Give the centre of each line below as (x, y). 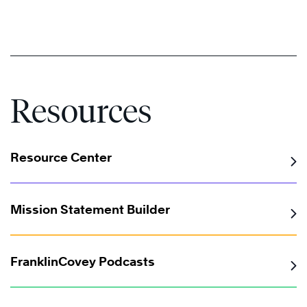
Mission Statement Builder (90, 210)
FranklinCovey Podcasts (83, 262)
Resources (81, 111)
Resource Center (61, 158)
